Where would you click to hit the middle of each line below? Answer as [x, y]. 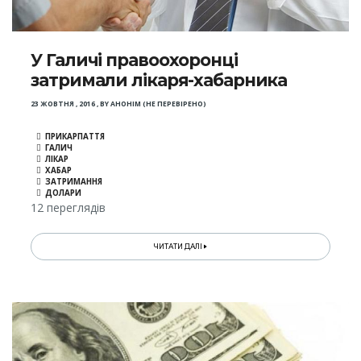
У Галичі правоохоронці [134, 60]
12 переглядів [68, 208]
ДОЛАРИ [64, 193]
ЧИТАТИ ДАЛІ [179, 247]
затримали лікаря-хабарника [159, 81]
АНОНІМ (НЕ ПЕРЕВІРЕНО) [159, 104]
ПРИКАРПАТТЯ [75, 137]
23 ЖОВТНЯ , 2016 [63, 104]
